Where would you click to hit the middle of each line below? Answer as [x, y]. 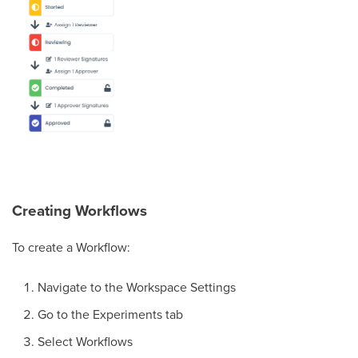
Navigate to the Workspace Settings [137, 287]
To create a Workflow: [71, 247]
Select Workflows [85, 342]
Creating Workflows [80, 211]
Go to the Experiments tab [110, 314]
